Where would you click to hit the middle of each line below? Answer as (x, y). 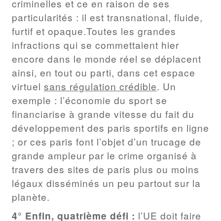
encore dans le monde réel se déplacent (107, 58)
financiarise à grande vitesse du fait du (103, 113)
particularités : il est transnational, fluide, (107, 17)
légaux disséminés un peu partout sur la (106, 183)
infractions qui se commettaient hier (95, 44)
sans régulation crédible (100, 86)
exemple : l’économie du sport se (90, 100)
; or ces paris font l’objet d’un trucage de (107, 141)
